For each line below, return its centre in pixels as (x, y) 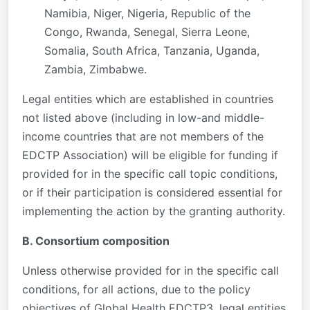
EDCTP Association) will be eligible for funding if (150, 155)
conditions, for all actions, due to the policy (136, 289)
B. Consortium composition (96, 240)
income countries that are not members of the (143, 136)
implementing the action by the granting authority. (154, 211)
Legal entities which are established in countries (148, 99)
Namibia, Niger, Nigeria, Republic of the (147, 13)
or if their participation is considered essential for (152, 192)
